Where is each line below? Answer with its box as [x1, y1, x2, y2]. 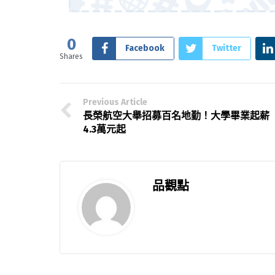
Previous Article [83, 96, 147, 107]
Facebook [125, 42, 165, 53]
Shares [60, 52, 83, 61]
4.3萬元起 [83, 123, 126, 135]
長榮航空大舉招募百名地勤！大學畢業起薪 [83, 109, 269, 122]
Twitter [212, 42, 241, 53]
